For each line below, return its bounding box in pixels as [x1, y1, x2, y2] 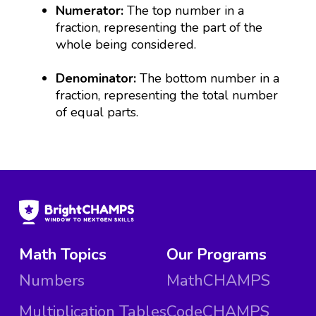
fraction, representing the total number [56, 86, 279, 104]
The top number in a [127, 1, 245, 19]
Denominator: [56, 69, 137, 87]
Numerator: [56, 1, 128, 19]
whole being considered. [56, 35, 197, 53]
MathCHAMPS [166, 269, 270, 292]
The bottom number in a [136, 69, 280, 87]
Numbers [18, 269, 85, 292]
